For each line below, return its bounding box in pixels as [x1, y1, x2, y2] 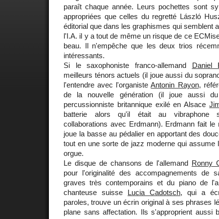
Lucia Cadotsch [128, 188, 180, 197]
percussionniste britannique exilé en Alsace [64, 100, 210, 109]
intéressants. [64, 51, 105, 60]
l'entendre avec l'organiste [64, 80, 151, 89]
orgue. [64, 149, 84, 157]
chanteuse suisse [64, 188, 128, 197]
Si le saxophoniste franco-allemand [64, 61, 192, 69]
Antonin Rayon [151, 80, 199, 89]
